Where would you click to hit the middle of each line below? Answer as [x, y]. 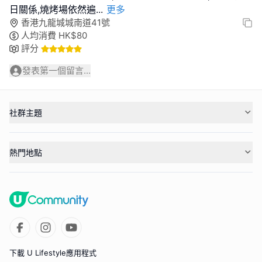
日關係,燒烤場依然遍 [53, 10]
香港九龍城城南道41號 [65, 23]
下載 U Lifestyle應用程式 [53, 252]
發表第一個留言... [56, 71]
